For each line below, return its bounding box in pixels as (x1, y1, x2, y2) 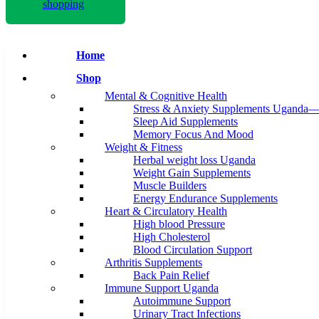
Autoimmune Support (133, 295, 231, 308)
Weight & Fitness (105, 141, 182, 154)
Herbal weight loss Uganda (133, 154, 256, 167)
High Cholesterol (133, 231, 210, 244)
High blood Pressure (133, 218, 225, 231)
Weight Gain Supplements (133, 167, 251, 179)
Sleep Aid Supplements (133, 115, 238, 128)
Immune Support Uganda (105, 282, 219, 295)
